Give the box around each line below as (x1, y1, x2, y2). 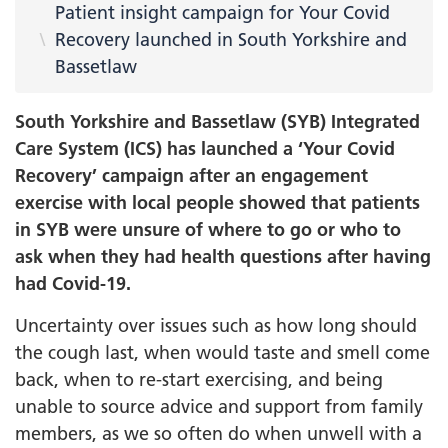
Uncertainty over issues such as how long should (15, 313, 417, 337)
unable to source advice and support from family (15, 394, 423, 418)
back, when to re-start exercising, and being (15, 367, 383, 391)
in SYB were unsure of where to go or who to (15, 217, 401, 241)
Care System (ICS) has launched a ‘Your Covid (15, 136, 395, 160)
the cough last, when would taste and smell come (15, 340, 430, 364)
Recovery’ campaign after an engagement (15, 163, 368, 187)
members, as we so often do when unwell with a (15, 421, 422, 445)
